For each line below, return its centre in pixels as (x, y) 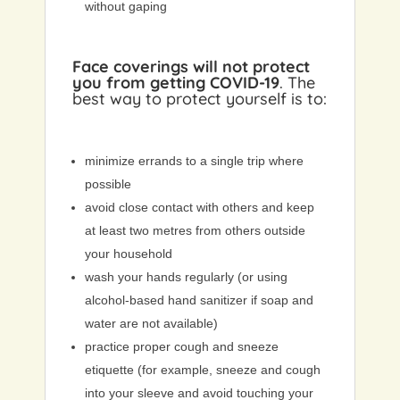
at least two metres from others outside (195, 231)
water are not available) (151, 324)
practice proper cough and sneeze (182, 347)
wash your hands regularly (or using (186, 277)
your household (129, 254)
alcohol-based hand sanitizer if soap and (199, 300)
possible (108, 184)
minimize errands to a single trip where (194, 161)
